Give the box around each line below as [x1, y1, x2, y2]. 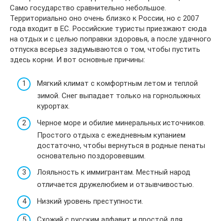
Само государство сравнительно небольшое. [10, 3, 166, 12]
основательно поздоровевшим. [37, 151, 146, 160]
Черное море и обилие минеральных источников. [37, 118, 205, 127]
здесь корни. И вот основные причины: [10, 55, 145, 64]
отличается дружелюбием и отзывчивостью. [37, 180, 194, 189]
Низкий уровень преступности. [37, 196, 143, 206]
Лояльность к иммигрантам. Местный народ [37, 168, 190, 177]
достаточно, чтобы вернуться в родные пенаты [37, 141, 205, 150]
